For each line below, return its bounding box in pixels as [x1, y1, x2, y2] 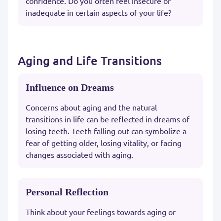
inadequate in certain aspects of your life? [26, 7, 171, 17]
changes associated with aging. [26, 149, 133, 159]
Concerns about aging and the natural [26, 102, 157, 112]
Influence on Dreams [26, 81, 114, 93]
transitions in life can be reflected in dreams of [26, 113, 189, 124]
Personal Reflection [26, 186, 109, 197]
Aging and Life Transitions [18, 52, 162, 68]
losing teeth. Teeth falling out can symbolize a [26, 125, 186, 136]
